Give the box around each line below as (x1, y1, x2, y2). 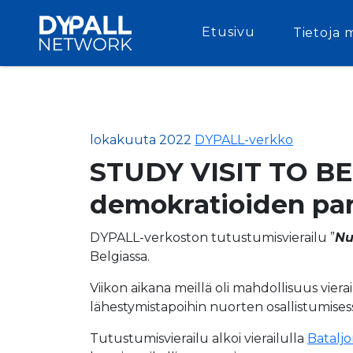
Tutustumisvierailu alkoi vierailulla (90, 331, 307, 346)
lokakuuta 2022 (90, 132, 191, 147)
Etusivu (202, 24, 255, 40)
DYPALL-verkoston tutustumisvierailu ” (90, 230, 335, 245)
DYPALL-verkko (195, 132, 293, 147)
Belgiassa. (90, 249, 150, 264)
